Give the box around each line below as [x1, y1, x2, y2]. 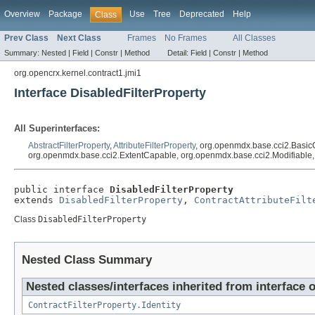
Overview [4, 9, 40, 19]
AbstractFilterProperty [28, 141, 110, 151]
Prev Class [4, 33, 49, 44]
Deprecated [179, 9, 224, 19]
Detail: [167, 49, 191, 58]
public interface [14, 184, 110, 195]
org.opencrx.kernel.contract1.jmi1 [14, 68, 141, 79]
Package [49, 9, 82, 19]
